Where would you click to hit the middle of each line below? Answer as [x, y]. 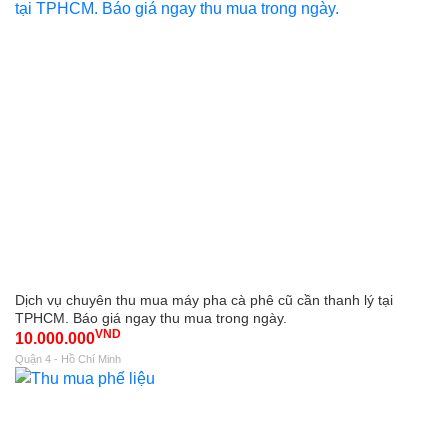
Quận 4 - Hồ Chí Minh [68, 359]
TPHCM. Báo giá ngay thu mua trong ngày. [151, 318]
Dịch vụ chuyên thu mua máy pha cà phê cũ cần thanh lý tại [204, 300]
